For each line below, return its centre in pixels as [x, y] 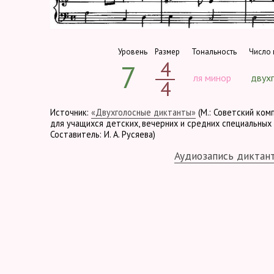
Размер [167, 51]
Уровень [132, 51]
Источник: [71, 112]
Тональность [214, 51]
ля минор [212, 77]
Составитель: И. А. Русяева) [103, 134]
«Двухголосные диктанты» [143, 112]
